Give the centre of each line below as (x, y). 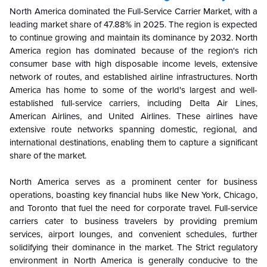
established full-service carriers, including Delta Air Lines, (133, 103)
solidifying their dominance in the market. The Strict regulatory (133, 248)
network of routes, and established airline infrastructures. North (133, 77)
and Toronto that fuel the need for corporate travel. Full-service (133, 208)
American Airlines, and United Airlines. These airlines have (133, 117)
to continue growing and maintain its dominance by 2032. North (133, 38)
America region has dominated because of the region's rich (133, 51)
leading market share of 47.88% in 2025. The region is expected (133, 25)
